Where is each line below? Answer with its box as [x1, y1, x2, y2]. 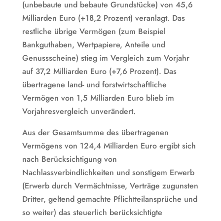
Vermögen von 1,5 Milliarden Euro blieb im [22, 92, 174, 104]
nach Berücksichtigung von [22, 153, 117, 165]
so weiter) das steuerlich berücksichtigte [22, 206, 162, 218]
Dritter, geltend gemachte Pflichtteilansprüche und [22, 193, 197, 205]
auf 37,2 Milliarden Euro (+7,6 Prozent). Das [22, 65, 177, 77]
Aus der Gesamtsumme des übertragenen [22, 126, 169, 138]
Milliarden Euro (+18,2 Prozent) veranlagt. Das [22, 12, 185, 24]
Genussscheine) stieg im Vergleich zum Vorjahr [22, 52, 189, 64]
